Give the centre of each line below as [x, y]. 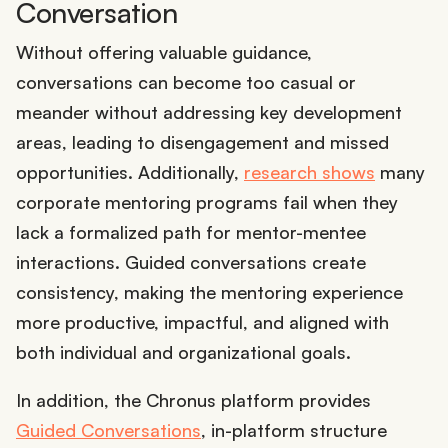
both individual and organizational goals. [183, 352]
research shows [309, 172]
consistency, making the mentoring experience [209, 292]
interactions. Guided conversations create [191, 262]
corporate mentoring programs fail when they [207, 202]
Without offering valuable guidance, [164, 52]
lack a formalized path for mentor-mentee [191, 232]
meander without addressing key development [209, 112]
